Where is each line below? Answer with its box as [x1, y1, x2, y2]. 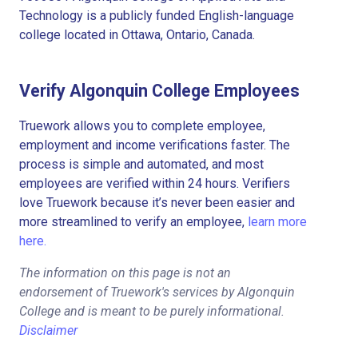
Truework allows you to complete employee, [19, 117, 265, 133]
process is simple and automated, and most [19, 156, 264, 172]
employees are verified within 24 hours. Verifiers [19, 175, 290, 191]
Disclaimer [19, 322, 78, 338]
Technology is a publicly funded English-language [19, 7, 294, 23]
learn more [248, 213, 307, 229]
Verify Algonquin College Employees [19, 80, 300, 101]
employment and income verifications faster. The [19, 137, 290, 153]
